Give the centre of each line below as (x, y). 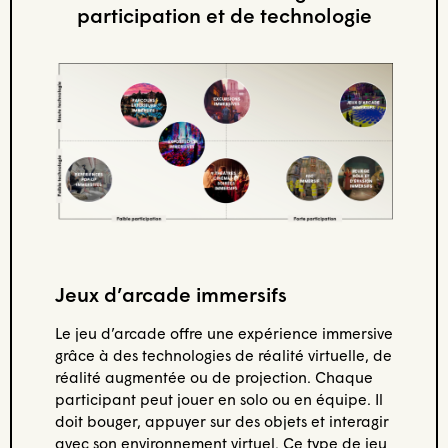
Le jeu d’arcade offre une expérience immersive (223, 333)
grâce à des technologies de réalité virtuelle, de (223, 355)
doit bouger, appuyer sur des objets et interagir (221, 421)
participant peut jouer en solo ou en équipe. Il (218, 399)
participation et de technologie (224, 14)
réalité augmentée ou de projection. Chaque (213, 377)
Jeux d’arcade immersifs (170, 294)
